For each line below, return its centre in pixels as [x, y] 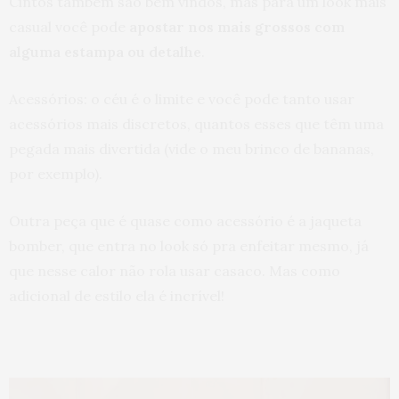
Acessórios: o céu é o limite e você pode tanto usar [182, 99]
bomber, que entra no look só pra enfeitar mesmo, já [189, 246]
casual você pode [67, 27]
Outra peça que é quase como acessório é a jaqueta [185, 221]
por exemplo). [56, 174]
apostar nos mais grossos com [235, 27]
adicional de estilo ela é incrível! [117, 296]
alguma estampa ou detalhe [105, 52]
